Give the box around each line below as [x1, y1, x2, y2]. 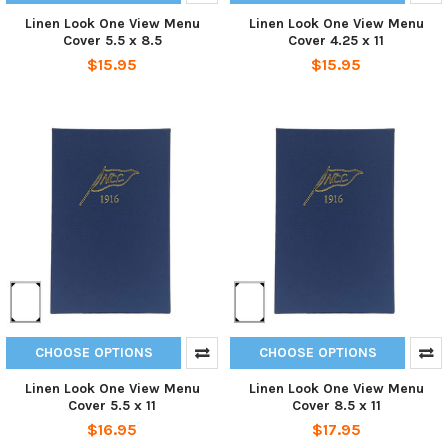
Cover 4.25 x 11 [288, 32, 384, 50]
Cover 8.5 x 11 [291, 397, 381, 415]
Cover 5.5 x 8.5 [62, 32, 162, 50]
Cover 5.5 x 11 [68, 397, 156, 415]
